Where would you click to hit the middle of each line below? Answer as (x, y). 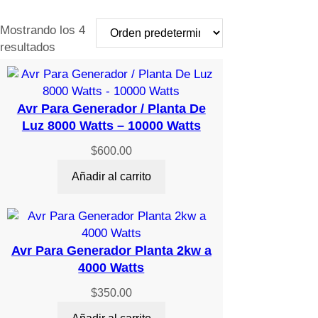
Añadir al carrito (111, 177)
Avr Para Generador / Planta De (111, 109)
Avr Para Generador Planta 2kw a (111, 251)
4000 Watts (111, 268)
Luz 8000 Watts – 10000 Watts (111, 126)
